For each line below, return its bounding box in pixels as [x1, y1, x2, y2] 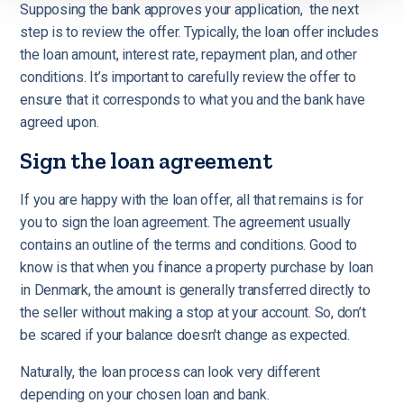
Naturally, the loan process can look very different [20, 363, 320, 381]
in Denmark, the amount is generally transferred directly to [20, 280, 371, 298]
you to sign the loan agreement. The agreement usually [20, 213, 351, 231]
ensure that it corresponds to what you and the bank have [20, 90, 366, 108]
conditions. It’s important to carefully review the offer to [20, 68, 356, 86]
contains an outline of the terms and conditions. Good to [20, 235, 358, 253]
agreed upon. [20, 113, 99, 131]
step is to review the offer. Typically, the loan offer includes [20, 23, 379, 41]
